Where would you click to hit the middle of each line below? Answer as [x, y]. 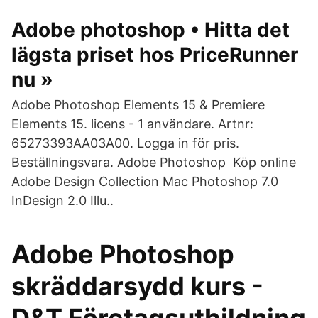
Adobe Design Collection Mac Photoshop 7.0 [145, 181]
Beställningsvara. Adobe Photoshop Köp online [154, 162]
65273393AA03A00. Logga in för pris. [125, 143]
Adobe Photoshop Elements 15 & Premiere [138, 105]
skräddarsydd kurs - [137, 286]
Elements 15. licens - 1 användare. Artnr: [132, 124]
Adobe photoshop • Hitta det [150, 30]
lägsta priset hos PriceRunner [155, 55]
